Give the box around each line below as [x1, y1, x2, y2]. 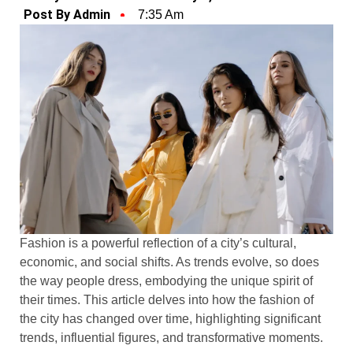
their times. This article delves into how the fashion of [20, 292, 314, 307]
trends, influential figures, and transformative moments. [20, 330, 323, 344]
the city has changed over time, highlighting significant [20, 311, 321, 325]
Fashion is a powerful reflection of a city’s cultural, [20, 236, 296, 250]
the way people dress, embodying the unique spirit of [20, 273, 313, 288]
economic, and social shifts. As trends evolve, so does [20, 255, 319, 269]
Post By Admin [24, 7, 110, 22]
